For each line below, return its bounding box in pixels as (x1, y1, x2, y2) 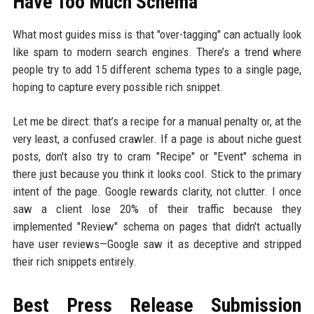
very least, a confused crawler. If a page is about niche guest (12, 132, 302, 146)
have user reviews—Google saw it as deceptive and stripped (12, 237, 302, 252)
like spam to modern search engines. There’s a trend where (12, 45, 302, 60)
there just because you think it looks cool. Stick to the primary (12, 167, 302, 182)
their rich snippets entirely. (12, 254, 137, 269)
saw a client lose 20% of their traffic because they (12, 202, 302, 217)
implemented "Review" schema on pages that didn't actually (12, 219, 302, 234)
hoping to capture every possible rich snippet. (12, 80, 224, 95)
